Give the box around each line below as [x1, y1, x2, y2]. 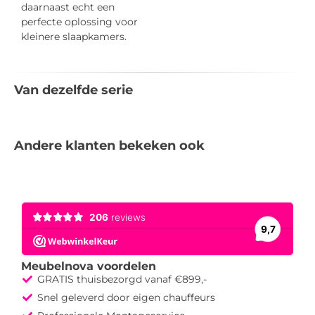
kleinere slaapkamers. [21, 30, 127, 44]
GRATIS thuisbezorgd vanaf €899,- [37, 272, 207, 285]
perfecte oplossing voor [21, 15, 138, 29]
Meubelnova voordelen [21, 259, 156, 273]
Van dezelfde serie [14, 82, 133, 98]
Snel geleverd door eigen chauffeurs [37, 290, 215, 304]
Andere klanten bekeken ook [14, 137, 205, 153]
